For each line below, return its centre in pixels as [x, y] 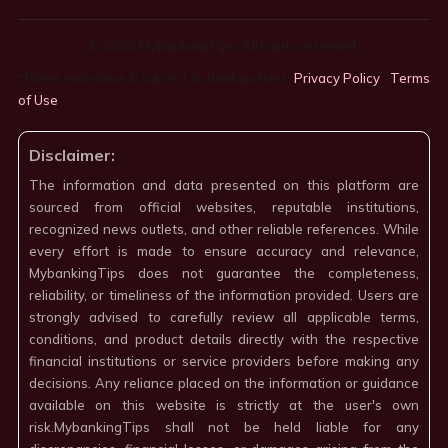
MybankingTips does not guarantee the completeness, [224, 273]
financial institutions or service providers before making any [224, 361]
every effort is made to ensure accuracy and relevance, [224, 251]
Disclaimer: [71, 155]
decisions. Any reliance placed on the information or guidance [224, 383]
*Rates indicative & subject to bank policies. [156, 78]
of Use [37, 100]
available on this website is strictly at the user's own [224, 405]
